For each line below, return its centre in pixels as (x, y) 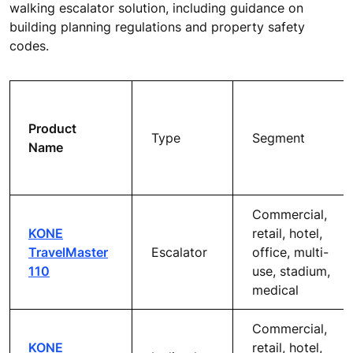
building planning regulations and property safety (157, 26)
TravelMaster (68, 252)
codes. (29, 45)
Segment (279, 137)
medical (275, 290)
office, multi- (290, 252)
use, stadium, (291, 271)
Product (52, 128)
